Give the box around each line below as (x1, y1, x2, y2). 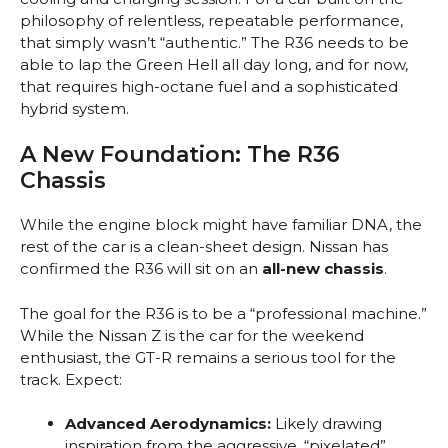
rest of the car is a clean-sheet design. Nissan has (20, 237, 388, 257)
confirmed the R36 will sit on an (20, 259, 262, 279)
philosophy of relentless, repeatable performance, (20, 10, 403, 30)
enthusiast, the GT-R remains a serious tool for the (20, 347, 396, 367)
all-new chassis (262, 259, 384, 279)
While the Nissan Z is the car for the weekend (20, 325, 364, 345)
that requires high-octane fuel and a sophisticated (20, 76, 398, 96)
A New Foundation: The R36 (20, 141, 340, 169)
